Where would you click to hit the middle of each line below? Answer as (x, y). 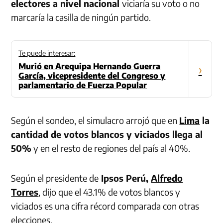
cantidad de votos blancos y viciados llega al (107, 134)
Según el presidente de (55, 178)
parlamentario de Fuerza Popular (83, 85)
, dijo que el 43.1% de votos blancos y (110, 192)
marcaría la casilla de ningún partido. (81, 17)
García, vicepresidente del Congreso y (92, 76)
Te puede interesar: (47, 53)
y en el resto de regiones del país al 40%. (111, 148)
